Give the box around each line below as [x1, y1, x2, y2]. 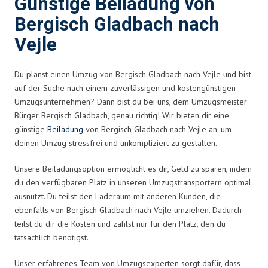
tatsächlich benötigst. [14, 232, 89, 243]
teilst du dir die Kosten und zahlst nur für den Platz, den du [14, 218, 226, 229]
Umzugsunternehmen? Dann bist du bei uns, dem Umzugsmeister [14, 96, 247, 107]
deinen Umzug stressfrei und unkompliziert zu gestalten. [14, 137, 217, 148]
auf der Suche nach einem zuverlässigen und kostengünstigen [14, 82, 236, 93]
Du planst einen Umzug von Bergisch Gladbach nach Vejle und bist [14, 68, 251, 80]
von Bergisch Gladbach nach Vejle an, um [83, 123, 232, 135]
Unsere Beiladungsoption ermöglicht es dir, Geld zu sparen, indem [14, 163, 252, 174]
